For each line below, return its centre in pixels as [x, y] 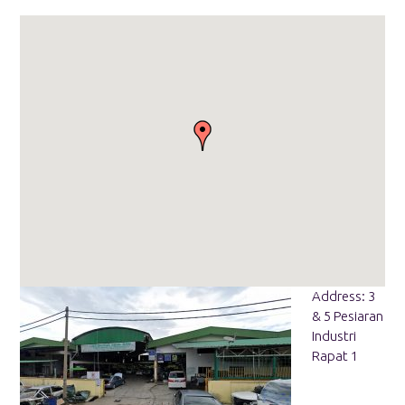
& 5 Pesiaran [347, 316]
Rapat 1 [334, 356]
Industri [334, 336]
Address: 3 [343, 297]
